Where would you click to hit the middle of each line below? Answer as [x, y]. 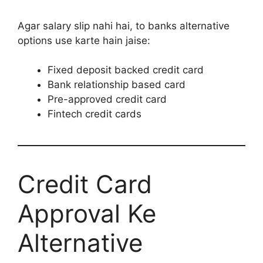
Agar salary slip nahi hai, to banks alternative [124, 26]
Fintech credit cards [95, 114]
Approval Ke [87, 214]
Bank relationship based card [117, 85]
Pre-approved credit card [107, 100]
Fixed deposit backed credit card [126, 70]
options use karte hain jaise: [84, 40]
